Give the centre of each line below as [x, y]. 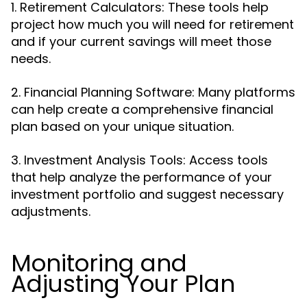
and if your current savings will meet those [141, 41]
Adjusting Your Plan [123, 284]
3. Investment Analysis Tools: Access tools [139, 160]
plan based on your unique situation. [122, 126]
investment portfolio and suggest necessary [147, 194]
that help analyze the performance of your [142, 177]
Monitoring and [99, 263]
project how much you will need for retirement [152, 24]
